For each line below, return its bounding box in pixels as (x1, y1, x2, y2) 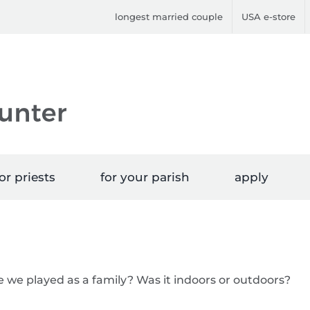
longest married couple (115, 10, 224, 22)
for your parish (100, 170, 190, 184)
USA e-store (241, 10, 296, 22)
